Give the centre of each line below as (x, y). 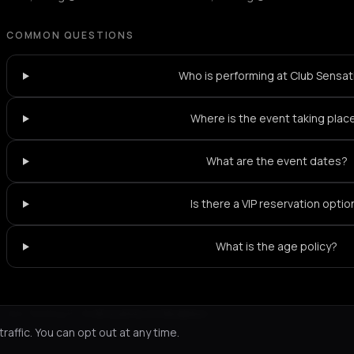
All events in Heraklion (150, 314)
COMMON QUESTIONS (70, 36)
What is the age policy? (277, 247)
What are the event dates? (277, 161)
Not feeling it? (43, 314)
